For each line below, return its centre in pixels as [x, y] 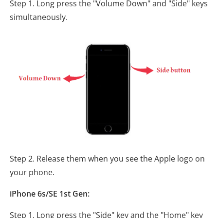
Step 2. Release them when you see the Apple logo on [107, 158]
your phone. [32, 172]
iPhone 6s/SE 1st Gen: [50, 193]
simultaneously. [39, 17]
